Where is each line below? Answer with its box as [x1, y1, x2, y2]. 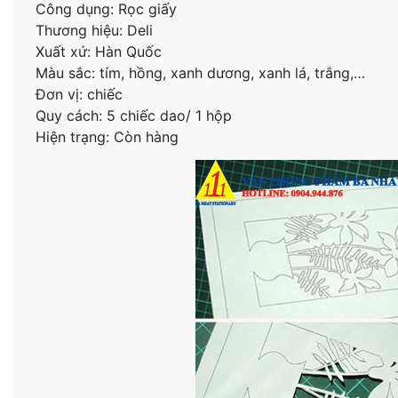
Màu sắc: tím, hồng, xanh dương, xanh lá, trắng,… [35, 63, 365, 82]
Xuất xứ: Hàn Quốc [35, 42, 162, 60]
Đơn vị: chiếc [35, 84, 123, 103]
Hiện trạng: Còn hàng [35, 127, 179, 146]
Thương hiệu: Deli [35, 20, 153, 39]
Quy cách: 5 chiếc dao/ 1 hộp [35, 106, 232, 124]
